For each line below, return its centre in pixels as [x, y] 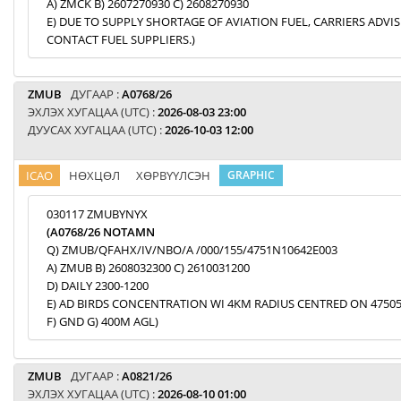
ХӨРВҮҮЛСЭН [173, 175]
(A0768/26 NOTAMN [101, 232]
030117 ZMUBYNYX [97, 214]
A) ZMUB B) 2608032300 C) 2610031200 [148, 268]
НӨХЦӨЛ [94, 175]
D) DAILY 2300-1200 [98, 286]
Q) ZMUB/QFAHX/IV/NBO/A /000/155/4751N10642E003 [192, 250]
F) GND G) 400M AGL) [102, 321]
